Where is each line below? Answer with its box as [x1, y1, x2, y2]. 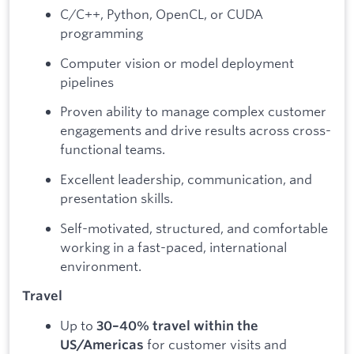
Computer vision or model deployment [60, 54, 294, 71]
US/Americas [60, 336, 144, 352]
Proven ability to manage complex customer [60, 103, 326, 120]
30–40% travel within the [96, 317, 258, 333]
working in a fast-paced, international [60, 238, 287, 255]
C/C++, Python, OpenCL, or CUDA [60, 6, 263, 23]
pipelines [60, 73, 114, 90]
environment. [60, 257, 141, 274]
